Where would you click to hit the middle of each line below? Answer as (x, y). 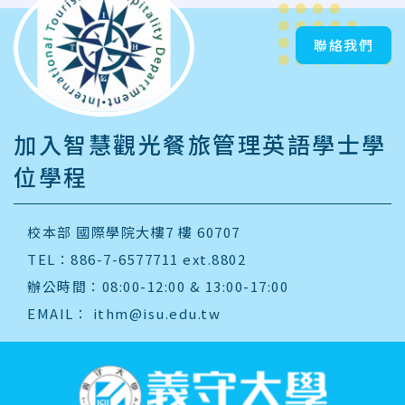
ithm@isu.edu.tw (156, 314)
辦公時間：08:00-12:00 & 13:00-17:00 (158, 287)
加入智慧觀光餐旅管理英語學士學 (200, 144)
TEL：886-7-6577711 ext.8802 (137, 259)
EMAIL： (60, 314)
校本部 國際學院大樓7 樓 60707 (134, 232)
